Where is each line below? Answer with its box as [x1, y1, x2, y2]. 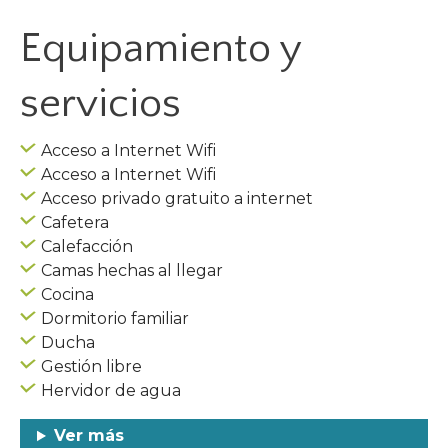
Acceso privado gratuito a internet [41, 189, 313, 209]
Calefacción [41, 237, 133, 257]
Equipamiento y [20, 25, 301, 73]
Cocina [41, 285, 94, 305]
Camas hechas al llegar [41, 261, 223, 281]
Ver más [53, 426, 124, 446]
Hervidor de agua [41, 381, 181, 401]
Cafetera [41, 213, 109, 233]
